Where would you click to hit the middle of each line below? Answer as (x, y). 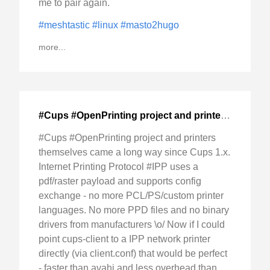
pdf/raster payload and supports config (120, 181)
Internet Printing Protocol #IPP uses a (118, 166)
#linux (106, 25)
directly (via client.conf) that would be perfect (133, 253)
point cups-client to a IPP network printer (124, 239)
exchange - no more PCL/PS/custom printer (131, 195)
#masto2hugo (150, 25)
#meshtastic (65, 25)
